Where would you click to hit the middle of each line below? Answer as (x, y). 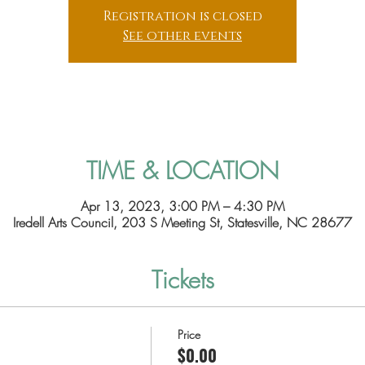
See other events (182, 36)
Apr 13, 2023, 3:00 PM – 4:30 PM (182, 206)
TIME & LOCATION (182, 171)
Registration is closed (182, 17)
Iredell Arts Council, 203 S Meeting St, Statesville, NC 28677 (182, 222)
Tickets (182, 279)
